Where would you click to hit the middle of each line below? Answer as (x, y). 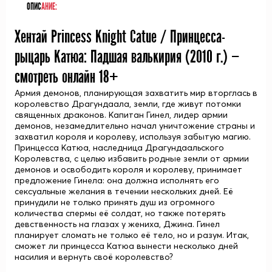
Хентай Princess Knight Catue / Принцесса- (120, 37)
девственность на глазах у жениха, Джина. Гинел (117, 224)
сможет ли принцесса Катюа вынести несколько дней (126, 246)
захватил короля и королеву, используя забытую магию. (133, 137)
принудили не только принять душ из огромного (115, 202)
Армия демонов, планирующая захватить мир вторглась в (136, 93)
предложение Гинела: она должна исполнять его (117, 180)
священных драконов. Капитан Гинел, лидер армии (121, 115)
